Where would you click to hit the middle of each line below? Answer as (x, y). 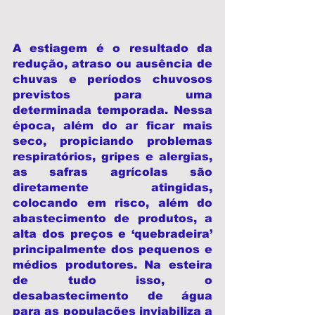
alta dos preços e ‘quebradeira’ (112, 234)
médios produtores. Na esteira (112, 265)
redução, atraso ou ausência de (112, 64)
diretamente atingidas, (112, 188)
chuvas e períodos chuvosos (112, 79)
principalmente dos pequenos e (112, 250)
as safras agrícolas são (112, 172)
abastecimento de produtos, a (112, 219)
